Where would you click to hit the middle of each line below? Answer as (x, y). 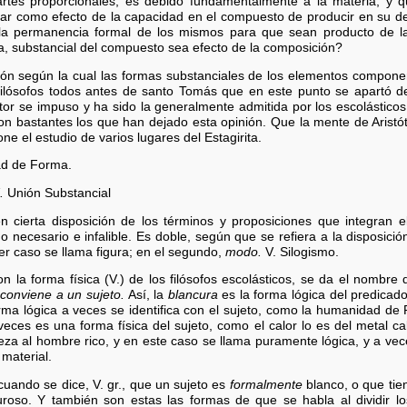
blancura (193, 295)
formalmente (266, 384)
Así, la (146, 295)
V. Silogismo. (300, 252)
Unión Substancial (57, 193)
